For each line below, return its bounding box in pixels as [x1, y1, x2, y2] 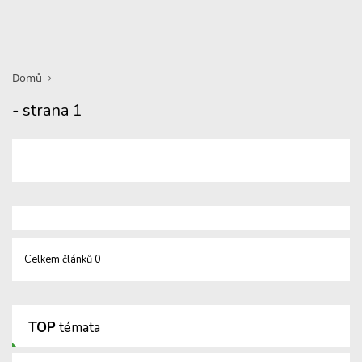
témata [56, 318, 100, 337]
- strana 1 [12, 99, 82, 121]
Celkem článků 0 [24, 252, 101, 267]
